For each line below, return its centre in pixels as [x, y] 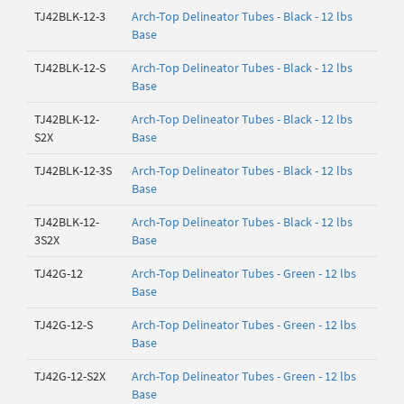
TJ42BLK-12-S [70, 68]
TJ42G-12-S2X [70, 376]
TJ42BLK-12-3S [73, 170]
